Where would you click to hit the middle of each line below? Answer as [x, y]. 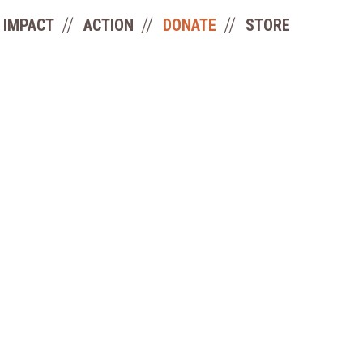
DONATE [190, 25]
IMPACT [29, 25]
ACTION [109, 25]
